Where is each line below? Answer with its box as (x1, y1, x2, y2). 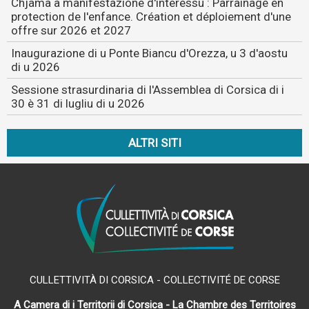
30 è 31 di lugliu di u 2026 (11, 97, 145, 110)
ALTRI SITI (128, 136, 181, 150)
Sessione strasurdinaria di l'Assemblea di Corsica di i (11, 83, 284, 97)
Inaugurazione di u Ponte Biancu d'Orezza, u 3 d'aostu (11, 46, 288, 60)
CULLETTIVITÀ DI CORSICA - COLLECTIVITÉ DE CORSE (29, 274, 280, 286)
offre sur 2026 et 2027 (11, 23, 131, 37)
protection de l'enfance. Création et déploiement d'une (11, 10, 291, 23)
